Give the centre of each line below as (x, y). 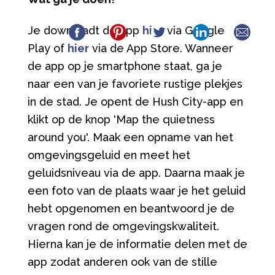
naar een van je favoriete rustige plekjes (135, 83)
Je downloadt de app (85, 30)
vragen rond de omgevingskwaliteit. (123, 226)
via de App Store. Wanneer (161, 48)
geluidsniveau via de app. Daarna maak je (136, 172)
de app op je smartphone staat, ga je (125, 66)
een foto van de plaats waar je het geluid (136, 190)
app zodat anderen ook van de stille (122, 261)
